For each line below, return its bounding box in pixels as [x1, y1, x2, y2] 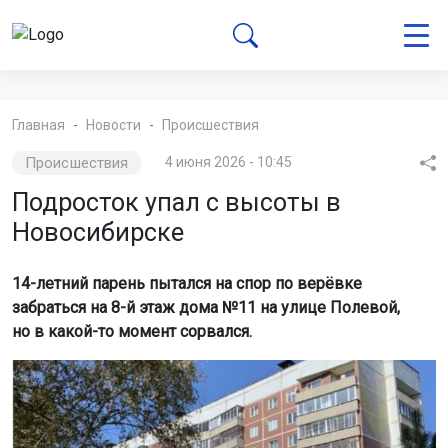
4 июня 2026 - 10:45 [165, 154, 293, 170]
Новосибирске [12, 218, 184, 247]
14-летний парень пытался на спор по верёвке [12, 274, 362, 293]
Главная [12, 117, 65, 133]
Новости [86, 117, 141, 133]
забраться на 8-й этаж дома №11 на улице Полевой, [12, 298, 400, 317]
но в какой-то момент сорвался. [12, 322, 252, 341]
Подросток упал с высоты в [12, 188, 341, 217]
